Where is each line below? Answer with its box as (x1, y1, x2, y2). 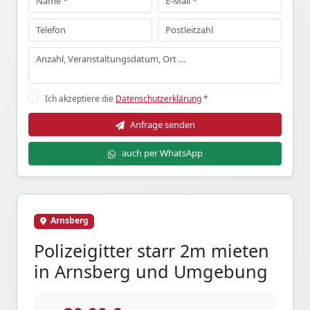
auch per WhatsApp (122, 147, 203, 160)
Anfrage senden (129, 118, 195, 131)
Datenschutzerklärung (116, 93, 201, 105)
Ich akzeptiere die (45, 93, 116, 105)
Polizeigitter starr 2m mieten (34, 238, 269, 262)
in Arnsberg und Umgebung (34, 259, 268, 283)
